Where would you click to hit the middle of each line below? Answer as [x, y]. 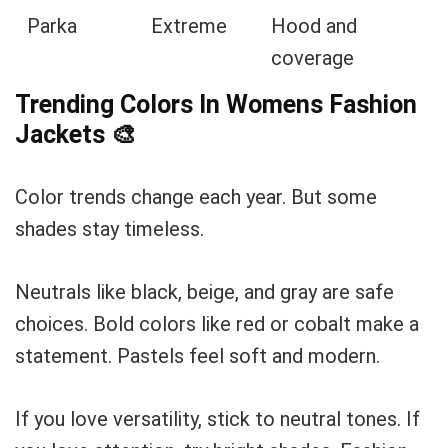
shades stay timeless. [109, 229]
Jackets [63, 134]
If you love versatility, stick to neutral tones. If [217, 419]
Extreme [189, 26]
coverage [312, 58]
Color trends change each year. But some [196, 197]
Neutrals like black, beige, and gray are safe [204, 292]
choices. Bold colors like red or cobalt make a [217, 324]
